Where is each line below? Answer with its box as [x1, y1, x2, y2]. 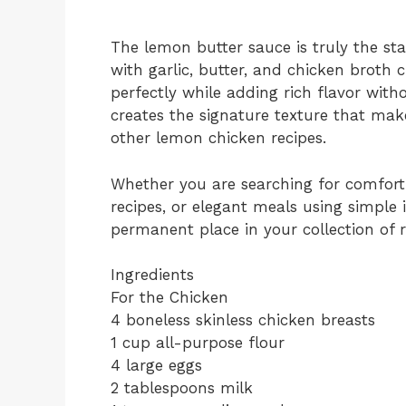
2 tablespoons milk [111, 379, 253, 397]
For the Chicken [111, 288, 228, 306]
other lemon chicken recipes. [111, 129, 326, 147]
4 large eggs [111, 356, 202, 374]
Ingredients [111, 266, 194, 284]
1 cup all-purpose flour [111, 333, 285, 352]
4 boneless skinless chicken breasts [111, 311, 375, 329]
